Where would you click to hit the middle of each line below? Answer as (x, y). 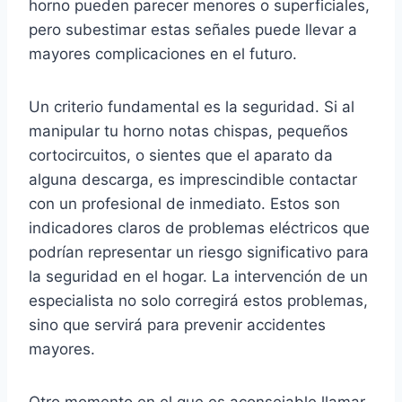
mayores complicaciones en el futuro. (163, 54)
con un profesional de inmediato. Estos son (184, 204)
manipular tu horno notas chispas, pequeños (188, 131)
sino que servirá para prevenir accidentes (177, 325)
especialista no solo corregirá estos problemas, (198, 301)
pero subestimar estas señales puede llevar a (193, 30)
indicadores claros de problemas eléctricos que (199, 228)
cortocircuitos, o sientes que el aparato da (181, 156)
